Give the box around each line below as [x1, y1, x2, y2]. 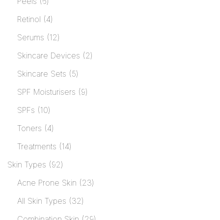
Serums [17, 32, 44, 43]
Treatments [17, 141, 56, 152]
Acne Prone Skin [17, 178, 77, 188]
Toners [17, 123, 42, 134]
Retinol [17, 14, 41, 25]
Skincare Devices [17, 51, 80, 61]
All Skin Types [17, 196, 66, 206]
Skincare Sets [17, 69, 66, 79]
